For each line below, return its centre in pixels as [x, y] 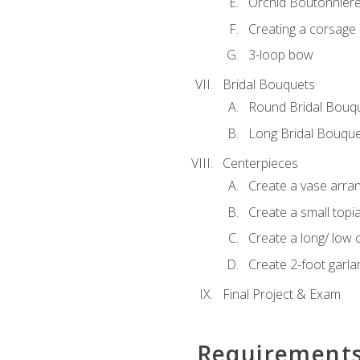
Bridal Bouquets [268, 85]
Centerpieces [260, 163]
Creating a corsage [302, 29]
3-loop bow [280, 55]
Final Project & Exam [281, 294]
